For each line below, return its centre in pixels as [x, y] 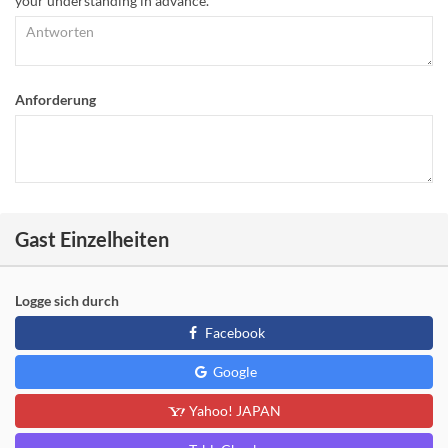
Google [233, 372]
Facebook [233, 333]
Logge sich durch [67, 301]
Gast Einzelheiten [92, 239]
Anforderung [55, 100]
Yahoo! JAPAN [233, 411]
